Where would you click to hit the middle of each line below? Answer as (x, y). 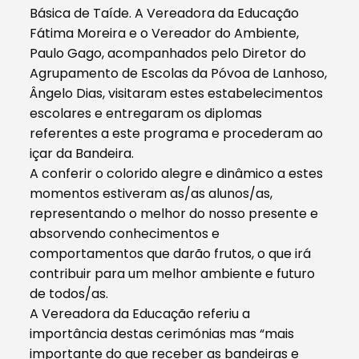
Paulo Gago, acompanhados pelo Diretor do (168, 53)
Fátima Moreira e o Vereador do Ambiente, (165, 33)
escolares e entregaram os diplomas (146, 113)
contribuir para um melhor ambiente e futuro (173, 273)
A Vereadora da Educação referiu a (140, 313)
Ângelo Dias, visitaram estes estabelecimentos (177, 93)
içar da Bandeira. (82, 153)
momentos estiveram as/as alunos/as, (151, 193)
